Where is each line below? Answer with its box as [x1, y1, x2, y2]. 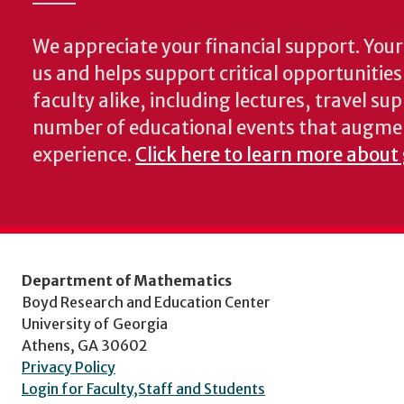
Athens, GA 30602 [22, 336, 148, 354]
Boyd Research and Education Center [22, 293, 271, 311]
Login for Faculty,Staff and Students [22, 380, 265, 398]
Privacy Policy [22, 358, 115, 376]
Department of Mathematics [22, 271, 232, 289]
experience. [32, 143, 135, 167]
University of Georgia [22, 315, 168, 333]
